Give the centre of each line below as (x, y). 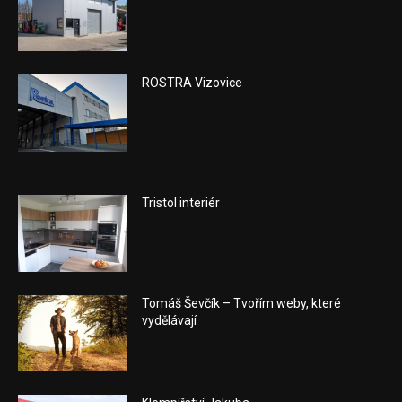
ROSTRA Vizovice (192, 83)
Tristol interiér (181, 203)
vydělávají (170, 320)
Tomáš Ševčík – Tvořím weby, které (242, 303)
